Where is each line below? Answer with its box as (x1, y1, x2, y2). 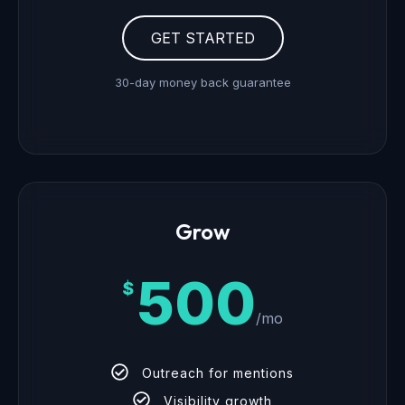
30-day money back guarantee (114, 75, 291, 90)
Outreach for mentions (141, 365, 294, 381)
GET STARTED (150, 29, 255, 48)
